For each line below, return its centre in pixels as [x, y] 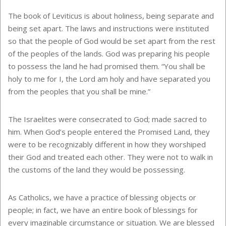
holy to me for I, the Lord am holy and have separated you [109, 79]
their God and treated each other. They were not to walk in [110, 157]
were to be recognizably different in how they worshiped [107, 144]
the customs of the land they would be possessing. [97, 169]
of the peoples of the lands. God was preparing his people [109, 53]
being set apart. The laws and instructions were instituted [108, 28]
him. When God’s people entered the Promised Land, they [109, 132]
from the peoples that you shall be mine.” [79, 91]
